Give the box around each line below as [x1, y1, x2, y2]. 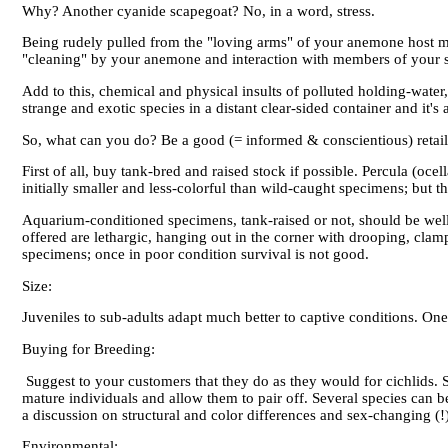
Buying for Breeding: [22, 341, 155, 358]
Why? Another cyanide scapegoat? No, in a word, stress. [22, 2, 375, 19]
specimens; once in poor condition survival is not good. [22, 246, 369, 263]
